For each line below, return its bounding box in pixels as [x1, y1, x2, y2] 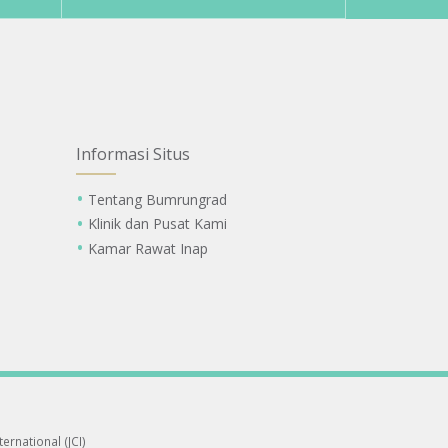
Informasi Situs [76, 142, 190, 165]
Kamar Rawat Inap [87, 238, 208, 258]
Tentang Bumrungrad [87, 189, 227, 209]
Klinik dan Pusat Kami [87, 214, 227, 234]
